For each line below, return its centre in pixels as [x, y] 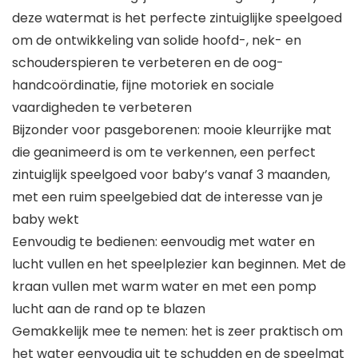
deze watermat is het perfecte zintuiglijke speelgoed [177, 18]
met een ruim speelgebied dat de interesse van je [167, 197]
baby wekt [46, 220]
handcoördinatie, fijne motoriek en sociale [143, 86]
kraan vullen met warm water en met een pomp [164, 287]
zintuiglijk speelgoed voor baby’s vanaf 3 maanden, [171, 175]
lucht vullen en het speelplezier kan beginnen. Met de [179, 265]
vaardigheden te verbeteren [102, 108]
